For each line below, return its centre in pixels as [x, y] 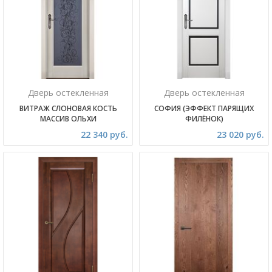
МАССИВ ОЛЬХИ [68, 119]
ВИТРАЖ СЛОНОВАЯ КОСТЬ [68, 108]
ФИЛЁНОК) [204, 119]
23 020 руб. [240, 134]
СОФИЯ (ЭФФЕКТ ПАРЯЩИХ [204, 108]
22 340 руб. [104, 134]
